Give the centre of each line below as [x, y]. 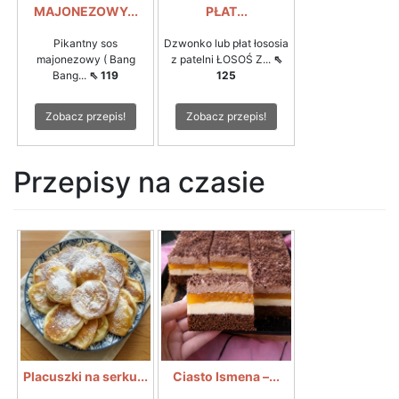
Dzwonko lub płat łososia [226, 43]
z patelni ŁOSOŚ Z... [222, 59]
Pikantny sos [85, 43]
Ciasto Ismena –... [226, 376]
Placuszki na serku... [85, 376]
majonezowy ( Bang [85, 59]
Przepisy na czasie [139, 182]
